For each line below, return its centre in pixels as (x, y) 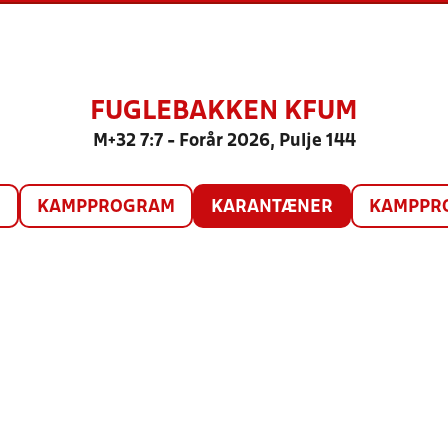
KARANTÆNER (271, 207)
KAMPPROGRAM (105, 207)
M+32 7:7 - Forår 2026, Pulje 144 (224, 141)
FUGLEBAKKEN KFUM (224, 112)
